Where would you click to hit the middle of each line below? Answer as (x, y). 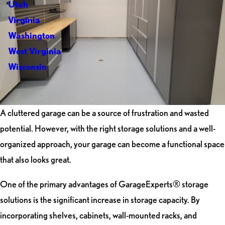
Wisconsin (27, 67)
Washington (31, 36)
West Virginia (34, 51)
